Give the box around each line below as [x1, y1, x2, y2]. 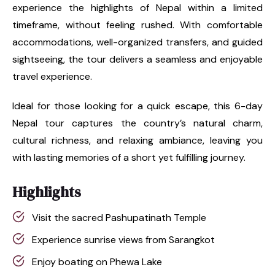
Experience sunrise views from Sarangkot [32, 233, 215, 246]
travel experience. [12, 69, 92, 83]
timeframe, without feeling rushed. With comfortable [12, 18, 263, 31]
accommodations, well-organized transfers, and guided [12, 35, 263, 48]
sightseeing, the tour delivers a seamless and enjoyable [12, 52, 263, 66]
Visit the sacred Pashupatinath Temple [32, 211, 206, 224]
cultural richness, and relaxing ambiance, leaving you [12, 133, 263, 147]
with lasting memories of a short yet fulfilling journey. [12, 150, 246, 164]
